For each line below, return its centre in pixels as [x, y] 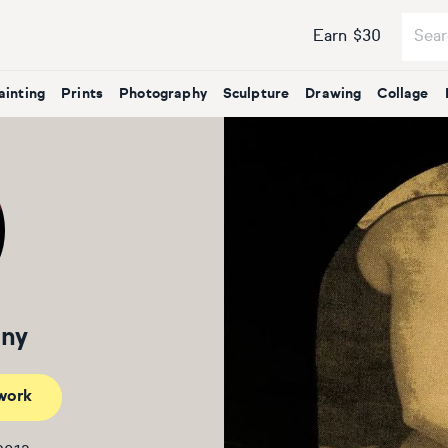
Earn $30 [347, 37]
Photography [163, 94]
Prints [82, 94]
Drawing [333, 94]
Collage [403, 94]
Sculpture [256, 94]
